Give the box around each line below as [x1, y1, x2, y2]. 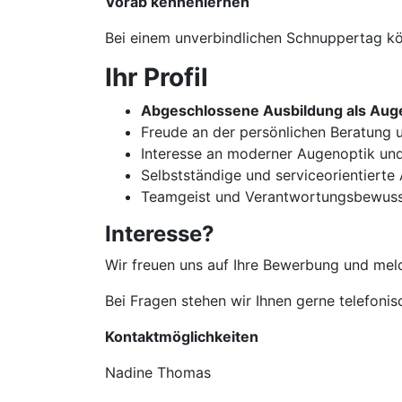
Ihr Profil [105, 62, 208, 92]
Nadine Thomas [105, 363, 211, 381]
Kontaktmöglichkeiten [105, 328, 258, 345]
